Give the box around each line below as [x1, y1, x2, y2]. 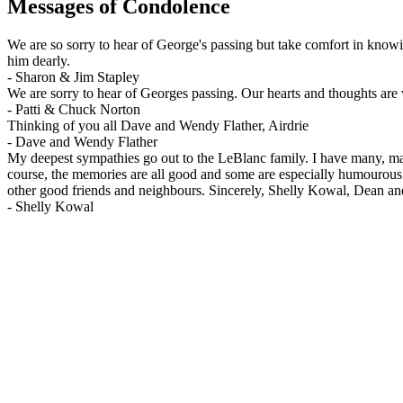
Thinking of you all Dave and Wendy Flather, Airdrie [7, 117, 309, 133]
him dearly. [7, 52, 70, 68]
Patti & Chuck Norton [15, 101, 140, 117]
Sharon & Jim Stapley [15, 68, 139, 85]
